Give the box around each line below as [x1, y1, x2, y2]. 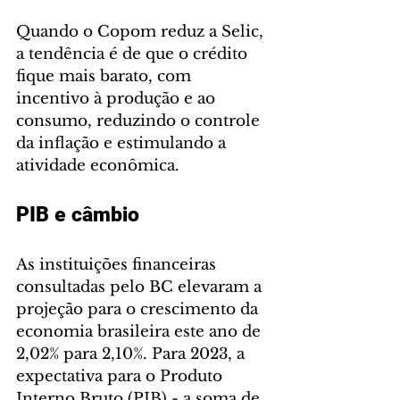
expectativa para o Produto [16, 366, 227, 386]
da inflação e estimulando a [16, 133, 230, 153]
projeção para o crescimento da [16, 299, 262, 319]
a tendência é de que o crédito [16, 44, 252, 63]
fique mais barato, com [16, 66, 196, 86]
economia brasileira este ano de [16, 321, 265, 341]
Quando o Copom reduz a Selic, [16, 21, 268, 41]
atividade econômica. [16, 155, 179, 175]
